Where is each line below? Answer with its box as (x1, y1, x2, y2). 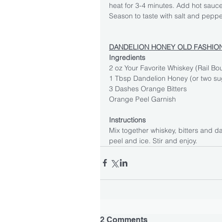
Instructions (109, 115, 146, 124)
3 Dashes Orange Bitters (109, 84, 187, 93)
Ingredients (109, 53, 145, 62)
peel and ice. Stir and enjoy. (109, 136, 197, 145)
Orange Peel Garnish (109, 94, 176, 104)
